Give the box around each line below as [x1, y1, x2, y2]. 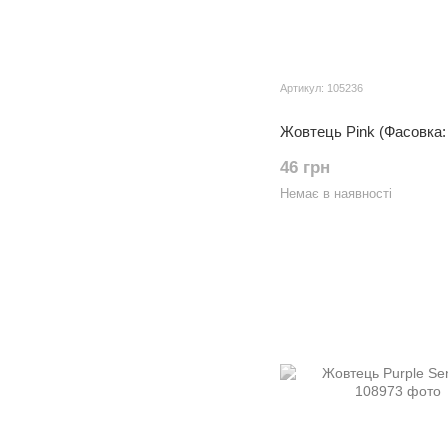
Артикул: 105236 [280, 82, 363, 94]
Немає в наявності [280, 186, 392, 201]
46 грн [280, 158, 330, 177]
